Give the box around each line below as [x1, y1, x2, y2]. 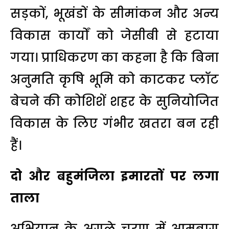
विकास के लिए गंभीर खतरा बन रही [10, 114, 219, 132]
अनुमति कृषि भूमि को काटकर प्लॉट [10, 71, 219, 88]
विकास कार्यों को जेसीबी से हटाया [10, 27, 219, 44]
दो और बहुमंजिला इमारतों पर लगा [10, 167, 219, 185]
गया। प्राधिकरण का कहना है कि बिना [10, 49, 219, 66]
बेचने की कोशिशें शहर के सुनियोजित [10, 93, 219, 110]
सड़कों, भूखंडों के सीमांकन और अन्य [10, 5, 219, 22]
